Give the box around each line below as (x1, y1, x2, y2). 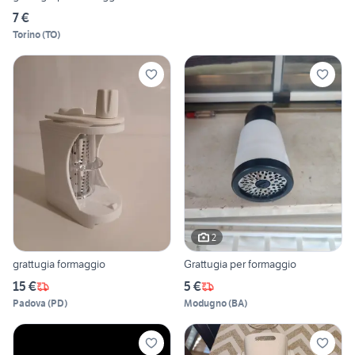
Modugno (184, 297, 227, 310)
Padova (13, 297, 46, 310)
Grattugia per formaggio (184, 257, 296, 272)
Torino (13, 28, 40, 40)
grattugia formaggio (13, 257, 105, 272)
